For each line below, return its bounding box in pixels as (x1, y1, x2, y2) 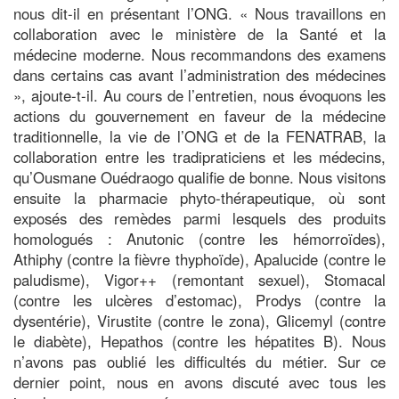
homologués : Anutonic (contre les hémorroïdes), (13, 227, 386, 249)
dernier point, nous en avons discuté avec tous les (13, 370, 386, 393)
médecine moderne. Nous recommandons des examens (13, 43, 386, 65)
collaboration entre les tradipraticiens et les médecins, (13, 145, 386, 167)
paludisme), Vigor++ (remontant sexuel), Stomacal (13, 268, 386, 290)
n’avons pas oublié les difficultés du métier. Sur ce (13, 350, 386, 372)
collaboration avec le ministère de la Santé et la (13, 22, 386, 45)
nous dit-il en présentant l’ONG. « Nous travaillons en (13, 2, 386, 24)
